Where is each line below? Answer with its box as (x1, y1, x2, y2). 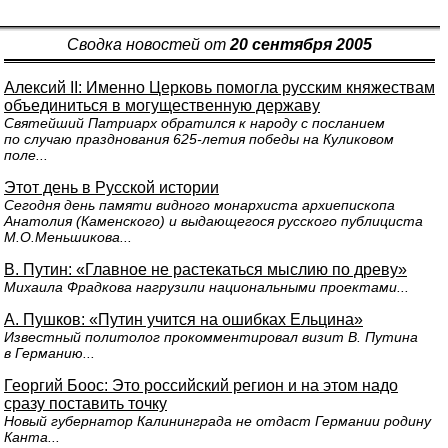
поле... (4, 147, 48, 163)
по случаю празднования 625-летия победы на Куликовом (4, 131, 394, 147)
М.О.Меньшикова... (4, 229, 132, 245)
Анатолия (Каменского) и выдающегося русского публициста (4, 213, 423, 229)
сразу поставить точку (4, 395, 167, 412)
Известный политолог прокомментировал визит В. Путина (4, 329, 418, 345)
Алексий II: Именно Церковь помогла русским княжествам (4, 79, 435, 96)
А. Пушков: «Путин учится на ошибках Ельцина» (4, 311, 363, 328)
